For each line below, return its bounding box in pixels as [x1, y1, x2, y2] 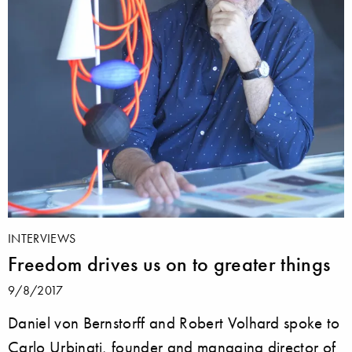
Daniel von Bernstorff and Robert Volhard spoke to [8, 313, 340, 333]
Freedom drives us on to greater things [8, 251, 331, 277]
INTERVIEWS [8, 230, 76, 247]
